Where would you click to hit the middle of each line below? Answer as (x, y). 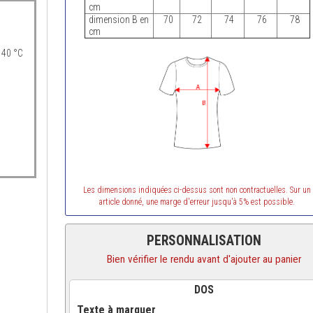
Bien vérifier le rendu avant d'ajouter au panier (204, 259)
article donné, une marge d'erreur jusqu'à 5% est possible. (197, 202)
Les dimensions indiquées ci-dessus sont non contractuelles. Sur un (197, 190)
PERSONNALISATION (204, 241)
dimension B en (118, 20)
